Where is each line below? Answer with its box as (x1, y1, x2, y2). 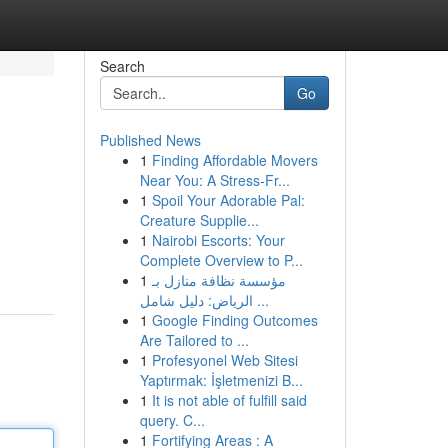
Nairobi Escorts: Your (151, 230, 285, 250)
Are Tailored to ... (139, 330, 249, 350)
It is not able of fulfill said (151, 390, 307, 410)
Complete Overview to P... (139, 250, 303, 270)
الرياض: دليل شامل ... (252, 290, 269, 310)
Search (99, 56, 145, 76)
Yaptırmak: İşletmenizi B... (139, 370, 303, 390)
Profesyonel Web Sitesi (151, 350, 298, 370)
